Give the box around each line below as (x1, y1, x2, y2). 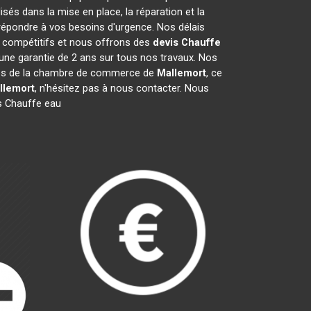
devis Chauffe (152, 36, 221, 49)
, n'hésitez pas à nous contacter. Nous (35, 82, 209, 94)
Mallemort (156, 67, 206, 79)
